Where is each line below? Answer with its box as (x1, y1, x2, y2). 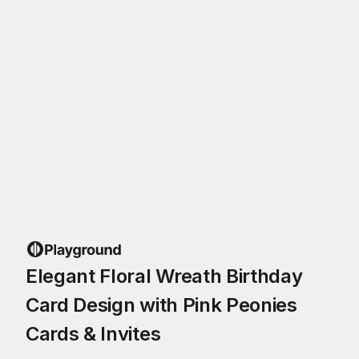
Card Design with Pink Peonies (26, 292, 297, 317)
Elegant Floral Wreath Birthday (26, 264, 303, 288)
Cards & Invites (26, 321, 161, 345)
